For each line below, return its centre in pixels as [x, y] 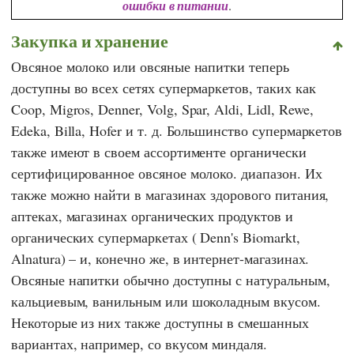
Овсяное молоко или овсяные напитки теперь [150, 66]
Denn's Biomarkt [248, 237]
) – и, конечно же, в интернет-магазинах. [185, 258]
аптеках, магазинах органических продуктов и [152, 215]
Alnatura [36, 258]
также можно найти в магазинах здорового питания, [170, 194]
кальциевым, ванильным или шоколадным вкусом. [166, 301]
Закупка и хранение [90, 41]
